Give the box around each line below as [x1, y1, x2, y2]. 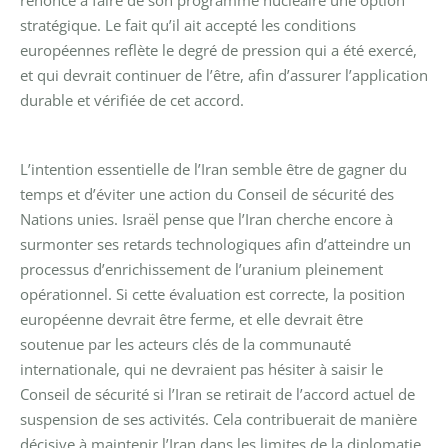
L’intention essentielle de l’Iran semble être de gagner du [20, 158, 407, 179]
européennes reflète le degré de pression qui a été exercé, [20, 39, 417, 60]
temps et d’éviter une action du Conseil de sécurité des [20, 183, 394, 204]
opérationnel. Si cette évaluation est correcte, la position [20, 283, 405, 304]
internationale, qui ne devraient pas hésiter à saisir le [20, 358, 383, 379]
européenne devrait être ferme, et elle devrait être [20, 308, 363, 329]
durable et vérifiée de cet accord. [20, 89, 244, 110]
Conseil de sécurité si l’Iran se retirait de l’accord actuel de [20, 383, 415, 404]
